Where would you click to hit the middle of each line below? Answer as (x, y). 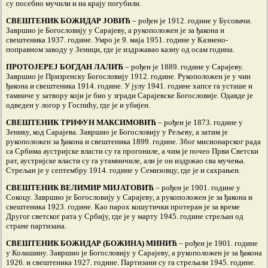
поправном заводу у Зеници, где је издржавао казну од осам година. (120, 49)
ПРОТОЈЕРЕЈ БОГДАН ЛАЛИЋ (65, 67)
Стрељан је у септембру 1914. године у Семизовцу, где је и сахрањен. (123, 170)
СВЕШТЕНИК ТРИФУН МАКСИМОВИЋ (81, 122)
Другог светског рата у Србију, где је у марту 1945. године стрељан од (125, 216)
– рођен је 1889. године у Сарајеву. (183, 67)
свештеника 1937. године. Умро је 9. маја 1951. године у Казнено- (117, 40)
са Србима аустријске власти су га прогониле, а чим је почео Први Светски (132, 151)
